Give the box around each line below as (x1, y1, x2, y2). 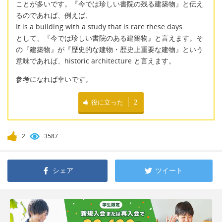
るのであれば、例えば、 (16, 10, 92, 20)
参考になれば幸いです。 (16, 74, 92, 84)
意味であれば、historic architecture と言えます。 (16, 55, 175, 65)
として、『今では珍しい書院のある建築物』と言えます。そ (16, 33, 203, 43)
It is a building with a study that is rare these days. (16, 21, 184, 31)
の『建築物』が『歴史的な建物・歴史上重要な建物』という (16, 44, 203, 54)
